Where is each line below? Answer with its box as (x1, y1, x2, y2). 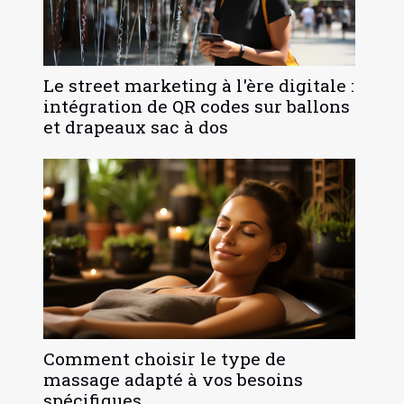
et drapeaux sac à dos (43, 115, 228, 139)
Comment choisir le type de (43, 347, 286, 371)
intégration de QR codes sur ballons (43, 95, 350, 118)
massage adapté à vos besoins (43, 368, 303, 391)
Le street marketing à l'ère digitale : (43, 74, 354, 97)
